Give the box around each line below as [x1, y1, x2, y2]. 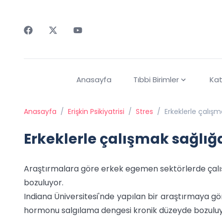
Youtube [73, 34, 105, 46]
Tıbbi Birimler [133, 74, 179, 85]
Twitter [48, 34, 76, 46]
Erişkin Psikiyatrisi [68, 107, 124, 117]
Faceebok [23, 34, 62, 46]
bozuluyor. [24, 177, 63, 189]
